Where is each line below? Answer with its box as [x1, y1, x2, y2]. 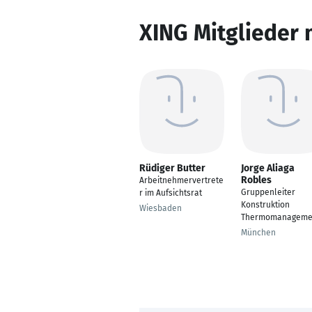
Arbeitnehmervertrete [139, 175, 224, 185]
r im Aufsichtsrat [139, 188, 202, 198]
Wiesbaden [139, 203, 182, 213]
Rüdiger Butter [139, 162, 205, 174]
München [241, 228, 276, 237]
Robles [241, 174, 272, 186]
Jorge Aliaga [241, 162, 295, 174]
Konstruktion [241, 200, 290, 210]
